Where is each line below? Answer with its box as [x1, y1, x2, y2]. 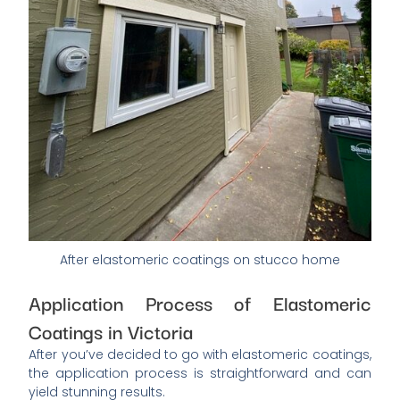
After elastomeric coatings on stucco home [60, 250, 340, 269]
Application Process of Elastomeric [29, 287, 371, 317]
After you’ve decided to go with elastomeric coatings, [29, 345, 371, 363]
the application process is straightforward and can [29, 363, 371, 382]
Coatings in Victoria [29, 315, 194, 346]
